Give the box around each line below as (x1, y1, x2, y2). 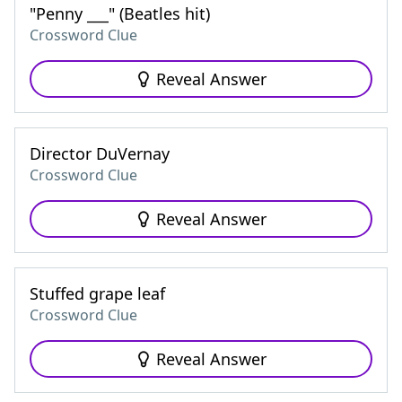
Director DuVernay (30, 143, 170, 164)
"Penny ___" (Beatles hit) (30, 3, 210, 24)
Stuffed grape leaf (30, 283, 165, 304)
